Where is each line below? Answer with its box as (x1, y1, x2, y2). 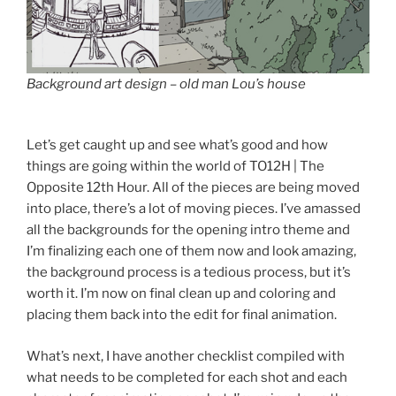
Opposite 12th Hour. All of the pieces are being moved (27, 179, 360, 196)
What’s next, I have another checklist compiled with (27, 347, 345, 364)
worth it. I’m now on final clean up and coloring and (27, 286, 336, 302)
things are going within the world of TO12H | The (27, 158, 324, 175)
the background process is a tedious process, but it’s (27, 264, 351, 281)
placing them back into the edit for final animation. (27, 307, 337, 324)
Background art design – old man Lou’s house (27, 76, 306, 93)
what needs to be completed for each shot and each (27, 369, 347, 385)
